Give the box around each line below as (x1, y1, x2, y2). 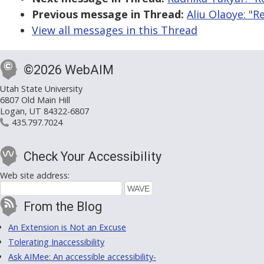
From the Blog (24, 199, 102, 214)
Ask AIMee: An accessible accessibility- (8, 251, 156, 263)
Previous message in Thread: (32, 7, 184, 22)
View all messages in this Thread (32, 23, 197, 38)
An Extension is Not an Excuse (8, 222, 126, 233)
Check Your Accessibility (24, 149, 161, 164)
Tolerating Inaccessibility (8, 236, 104, 248)
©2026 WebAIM (24, 62, 114, 78)
